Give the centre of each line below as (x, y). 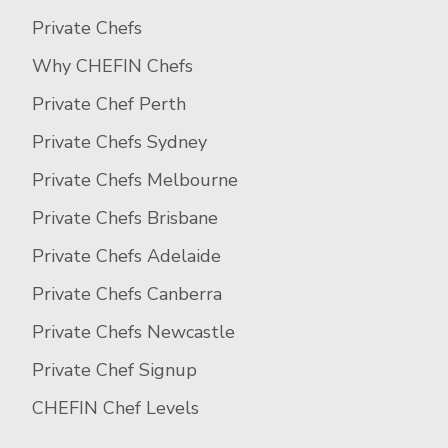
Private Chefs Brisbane (125, 218)
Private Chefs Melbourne (135, 180)
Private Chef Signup (114, 370)
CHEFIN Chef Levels (115, 408)
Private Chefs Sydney (119, 142)
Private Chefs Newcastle (133, 332)
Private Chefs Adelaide (126, 256)
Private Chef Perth (109, 104)
